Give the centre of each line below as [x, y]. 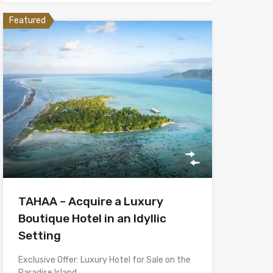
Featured [27, 21]
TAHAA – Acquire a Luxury [90, 201]
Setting [39, 235]
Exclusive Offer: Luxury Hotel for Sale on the [104, 260]
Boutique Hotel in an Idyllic [92, 218]
